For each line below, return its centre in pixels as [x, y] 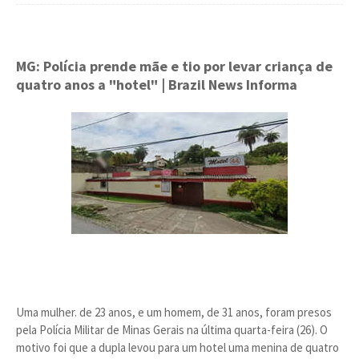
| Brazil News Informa [229, 85]
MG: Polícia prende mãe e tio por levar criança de [174, 66]
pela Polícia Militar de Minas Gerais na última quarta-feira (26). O [172, 330]
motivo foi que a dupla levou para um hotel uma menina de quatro [177, 347]
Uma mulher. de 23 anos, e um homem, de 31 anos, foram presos [174, 312]
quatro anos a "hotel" [89, 85]
